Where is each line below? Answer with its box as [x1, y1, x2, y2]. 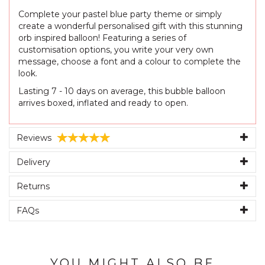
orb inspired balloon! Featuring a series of [18, 33, 186, 44]
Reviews [17, 132, 51, 144]
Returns [17, 181, 50, 192]
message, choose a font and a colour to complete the [18, 56, 241, 67]
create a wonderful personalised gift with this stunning [18, 21, 243, 32]
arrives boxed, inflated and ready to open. [18, 98, 188, 109]
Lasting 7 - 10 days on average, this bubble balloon [18, 86, 225, 97]
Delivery [17, 157, 50, 168]
